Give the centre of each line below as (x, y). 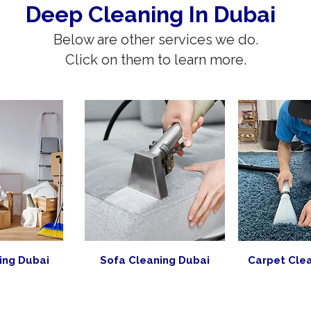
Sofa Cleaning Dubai (155, 260)
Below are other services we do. (155, 40)
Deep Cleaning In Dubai (151, 14)
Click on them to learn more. (155, 60)
